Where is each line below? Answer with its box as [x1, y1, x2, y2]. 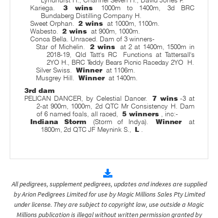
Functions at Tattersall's [123, 50, 195, 58]
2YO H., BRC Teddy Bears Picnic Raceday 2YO [47, 58, 183, 66]
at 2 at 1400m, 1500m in [117, 42, 195, 51]
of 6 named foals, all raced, [36, 109, 120, 118]
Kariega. [30, 3, 62, 12]
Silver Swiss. [36, 66, 74, 74]
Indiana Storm [30, 117, 86, 126]
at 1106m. [104, 66, 136, 74]
